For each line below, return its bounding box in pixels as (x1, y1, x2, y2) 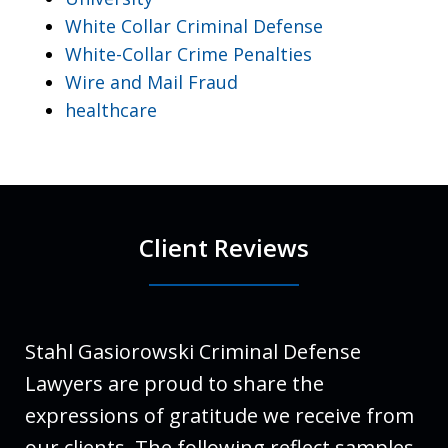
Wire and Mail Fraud (65, 69, 238, 94)
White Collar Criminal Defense (65, 13, 323, 38)
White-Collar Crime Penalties (65, 41, 312, 66)
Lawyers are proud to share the (25, 369, 324, 397)
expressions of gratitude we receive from (25, 401, 414, 429)
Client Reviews (139, 230, 309, 264)
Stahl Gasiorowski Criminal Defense (25, 337, 361, 365)
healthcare (65, 97, 157, 122)
